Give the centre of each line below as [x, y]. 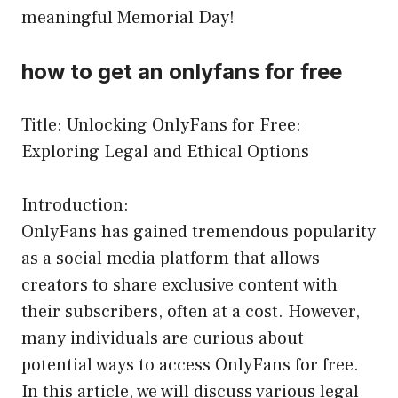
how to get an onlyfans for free [182, 71]
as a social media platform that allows [171, 258]
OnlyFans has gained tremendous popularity [199, 231]
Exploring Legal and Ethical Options [165, 151]
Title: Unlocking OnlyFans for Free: [161, 125]
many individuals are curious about [163, 338]
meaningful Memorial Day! [128, 17]
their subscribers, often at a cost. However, [191, 311]
